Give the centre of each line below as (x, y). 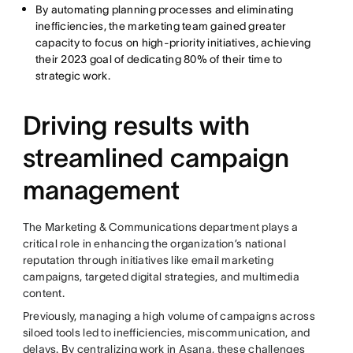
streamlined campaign (156, 158)
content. (45, 293)
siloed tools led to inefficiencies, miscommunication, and (166, 332)
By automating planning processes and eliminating (164, 9)
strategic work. (72, 75)
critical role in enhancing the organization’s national (154, 243)
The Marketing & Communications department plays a (160, 227)
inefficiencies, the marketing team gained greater (161, 26)
